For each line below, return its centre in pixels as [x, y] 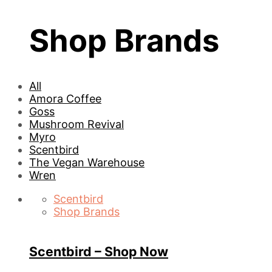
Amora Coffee [65, 98]
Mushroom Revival [76, 124]
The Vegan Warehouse [87, 162]
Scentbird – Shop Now [99, 252]
